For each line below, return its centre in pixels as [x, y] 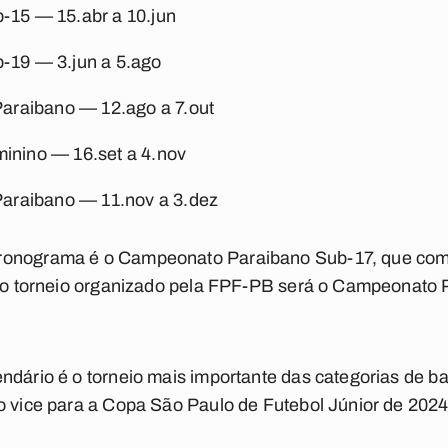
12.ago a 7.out [158, 108]
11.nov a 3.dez [158, 200]
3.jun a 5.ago [109, 62]
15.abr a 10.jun [117, 16]
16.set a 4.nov [128, 154]
